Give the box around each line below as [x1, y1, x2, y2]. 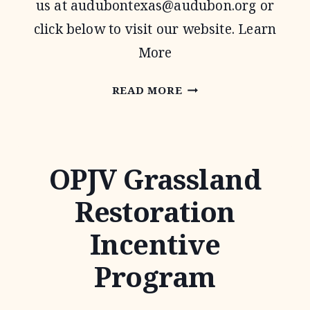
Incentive [90, 225, 220, 263]
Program [94, 257, 216, 295]
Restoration [75, 192, 235, 230]
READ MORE [111, 83, 183, 97]
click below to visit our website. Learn [33, 20, 277, 38]
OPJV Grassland [48, 160, 262, 198]
